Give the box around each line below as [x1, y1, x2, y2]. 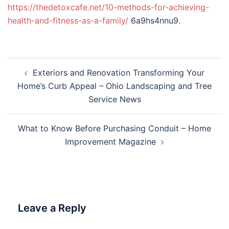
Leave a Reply [18, 202, 86, 214]
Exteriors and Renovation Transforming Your [33, 67, 204, 78]
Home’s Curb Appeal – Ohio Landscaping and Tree [17, 81, 212, 91]
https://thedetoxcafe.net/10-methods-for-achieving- [8, 2, 209, 12]
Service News [88, 94, 141, 104]
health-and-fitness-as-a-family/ [8, 15, 128, 26]
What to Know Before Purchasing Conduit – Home [18, 123, 211, 133]
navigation [7, 71, 70, 86]
